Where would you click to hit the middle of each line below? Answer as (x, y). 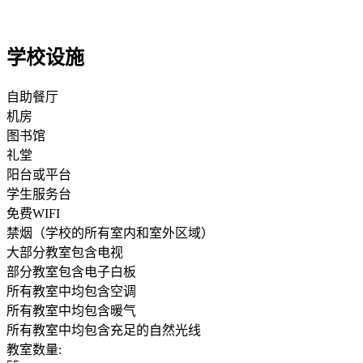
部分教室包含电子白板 (71, 271)
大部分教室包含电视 (65, 252)
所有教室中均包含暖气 (71, 310)
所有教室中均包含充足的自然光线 (104, 330)
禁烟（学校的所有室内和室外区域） (110, 233)
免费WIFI (33, 213)
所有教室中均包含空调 (71, 291)
